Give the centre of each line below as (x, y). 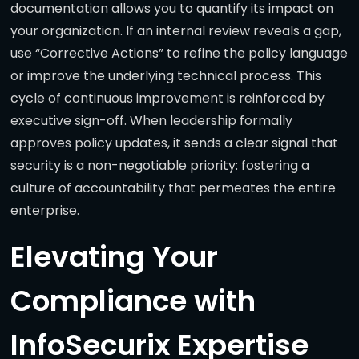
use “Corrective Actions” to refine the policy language (179, 54)
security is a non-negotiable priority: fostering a (160, 166)
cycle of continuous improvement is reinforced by (167, 99)
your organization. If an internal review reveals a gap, (176, 31)
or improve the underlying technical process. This (166, 76)
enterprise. (45, 211)
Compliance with (133, 301)
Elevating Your (114, 257)
